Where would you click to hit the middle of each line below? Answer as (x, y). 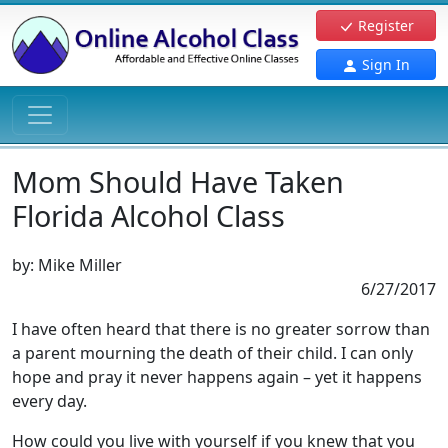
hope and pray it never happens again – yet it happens (217, 377)
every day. (49, 401)
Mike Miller (80, 265)
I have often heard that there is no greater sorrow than (221, 329)
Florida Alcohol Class (148, 215)
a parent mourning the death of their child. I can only (212, 353)
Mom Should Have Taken (178, 181)
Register (384, 25)
